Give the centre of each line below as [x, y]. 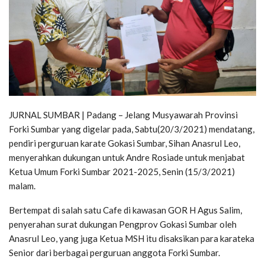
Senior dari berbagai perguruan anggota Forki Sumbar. [114, 253]
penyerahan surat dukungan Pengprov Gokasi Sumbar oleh [123, 224]
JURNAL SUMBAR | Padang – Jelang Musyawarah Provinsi [123, 115]
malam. [22, 186]
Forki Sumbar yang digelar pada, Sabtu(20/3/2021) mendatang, [132, 129]
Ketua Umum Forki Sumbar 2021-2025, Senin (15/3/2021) [122, 172]
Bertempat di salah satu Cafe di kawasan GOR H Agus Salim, [125, 210]
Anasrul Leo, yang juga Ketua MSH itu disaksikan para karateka [132, 239]
